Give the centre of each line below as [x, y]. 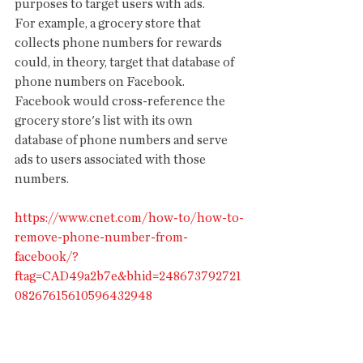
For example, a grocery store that [109, 23]
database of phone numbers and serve [122, 140]
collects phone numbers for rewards [120, 43]
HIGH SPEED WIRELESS [90, 339]
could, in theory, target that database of [126, 62]
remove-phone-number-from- [101, 237]
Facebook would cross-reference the [121, 101]
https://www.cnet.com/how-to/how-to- [129, 218]
